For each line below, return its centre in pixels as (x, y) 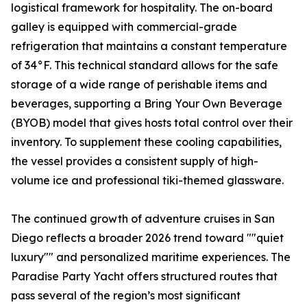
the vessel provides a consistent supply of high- (135, 161)
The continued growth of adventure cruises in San (143, 219)
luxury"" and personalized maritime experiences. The (151, 257)
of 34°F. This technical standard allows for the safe (145, 65)
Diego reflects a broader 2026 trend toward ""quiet (147, 238)
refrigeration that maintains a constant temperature (149, 46)
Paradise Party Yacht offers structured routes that (144, 277)
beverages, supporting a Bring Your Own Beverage (147, 104)
